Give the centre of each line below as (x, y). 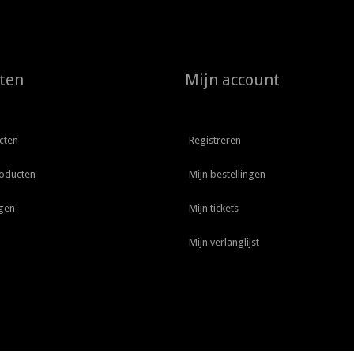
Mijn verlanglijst (224, 243)
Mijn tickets (214, 209)
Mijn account (232, 80)
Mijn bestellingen (227, 175)
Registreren (215, 141)
